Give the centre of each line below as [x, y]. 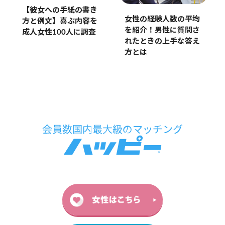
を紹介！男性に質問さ [162, 31]
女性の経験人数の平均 [162, 20]
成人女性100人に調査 [59, 32]
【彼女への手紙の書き [60, 10]
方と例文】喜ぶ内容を [60, 21]
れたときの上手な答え [162, 42]
